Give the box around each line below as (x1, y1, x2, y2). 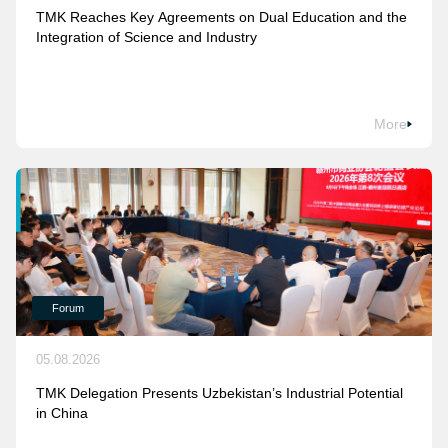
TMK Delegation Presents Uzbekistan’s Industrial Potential (36, 384, 403, 401)
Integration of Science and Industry (36, 29, 257, 45)
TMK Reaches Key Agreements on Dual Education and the (36, 9, 407, 25)
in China (36, 404, 88, 421)
